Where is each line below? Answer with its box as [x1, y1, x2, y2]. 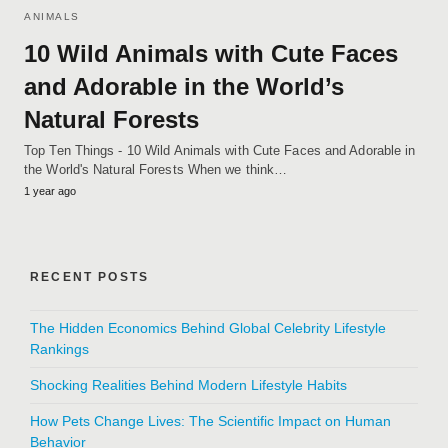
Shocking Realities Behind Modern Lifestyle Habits [30, 376, 347, 393]
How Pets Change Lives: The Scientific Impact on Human [30, 412, 391, 429]
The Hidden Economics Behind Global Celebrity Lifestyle [30, 319, 386, 336]
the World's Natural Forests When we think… [24, 161, 288, 177]
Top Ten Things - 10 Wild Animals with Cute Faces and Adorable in [24, 142, 416, 158]
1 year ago [24, 184, 76, 197]
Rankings [30, 340, 89, 357]
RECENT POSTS [30, 269, 150, 284]
